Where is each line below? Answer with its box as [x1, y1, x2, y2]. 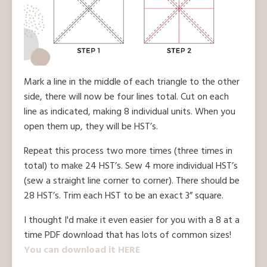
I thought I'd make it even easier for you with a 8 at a [24, 213, 240, 228]
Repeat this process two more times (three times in [24, 144, 232, 159]
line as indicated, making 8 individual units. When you [24, 104, 235, 120]
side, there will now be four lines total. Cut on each [24, 89, 229, 105]
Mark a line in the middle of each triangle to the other [24, 74, 240, 90]
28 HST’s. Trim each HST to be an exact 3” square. [24, 188, 223, 204]
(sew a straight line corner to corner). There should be [24, 173, 240, 189]
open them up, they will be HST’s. [24, 119, 158, 135]
